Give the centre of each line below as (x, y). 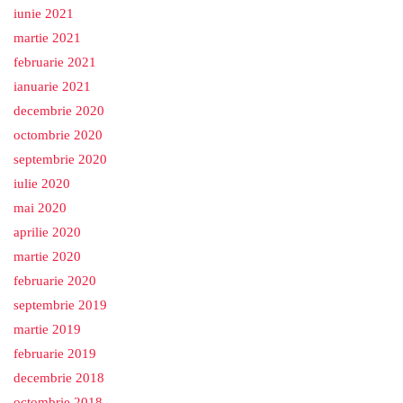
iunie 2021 (44, 13)
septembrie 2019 (60, 305)
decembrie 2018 (59, 378)
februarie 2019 (55, 354)
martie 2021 (47, 38)
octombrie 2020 (58, 135)
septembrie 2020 (60, 159)
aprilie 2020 (47, 232)
